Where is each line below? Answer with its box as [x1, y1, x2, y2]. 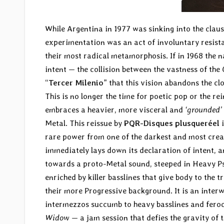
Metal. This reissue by [45, 118, 124, 128]
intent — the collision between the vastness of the [45, 64, 222, 74]
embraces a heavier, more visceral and [45, 105, 185, 115]
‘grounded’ [185, 105, 222, 115]
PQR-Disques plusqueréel [124, 118, 219, 128]
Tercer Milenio [48, 78, 103, 88]
